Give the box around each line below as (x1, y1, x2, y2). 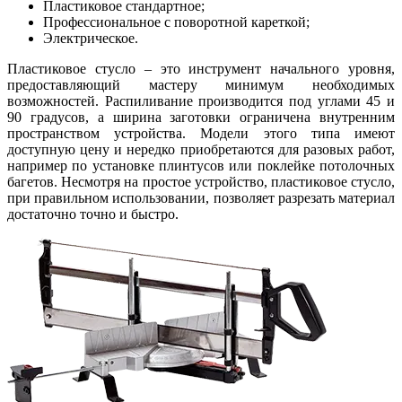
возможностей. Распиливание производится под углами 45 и (7, 92, 395, 109)
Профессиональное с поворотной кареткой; (43, 13, 310, 30)
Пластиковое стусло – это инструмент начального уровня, (7, 60, 395, 76)
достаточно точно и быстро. (7, 205, 179, 222)
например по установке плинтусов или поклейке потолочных (7, 157, 395, 173)
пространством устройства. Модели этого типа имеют (7, 125, 395, 141)
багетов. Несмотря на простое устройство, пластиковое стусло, (7, 173, 395, 189)
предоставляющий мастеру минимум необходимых (7, 76, 395, 92)
